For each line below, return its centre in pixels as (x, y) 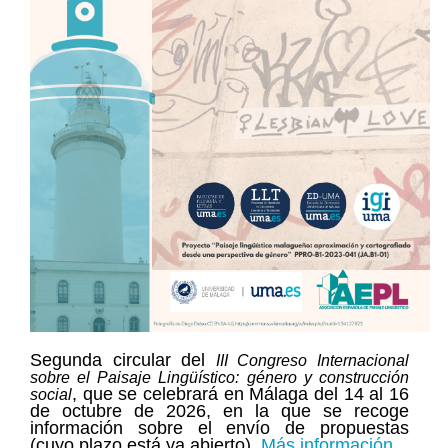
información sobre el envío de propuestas (219, 428)
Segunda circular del (118, 360)
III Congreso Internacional (312, 361)
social (51, 395)
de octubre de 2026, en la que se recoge (219, 411)
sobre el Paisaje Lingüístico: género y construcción (219, 378)
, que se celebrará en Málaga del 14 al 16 (240, 394)
